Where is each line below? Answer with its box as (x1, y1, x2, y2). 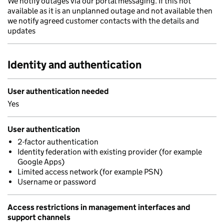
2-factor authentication (17, 137, 98, 146)
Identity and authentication (7, 58, 141, 71)
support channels (7, 212, 70, 222)
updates (7, 26, 35, 35)
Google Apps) (17, 157, 64, 166)
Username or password (17, 177, 96, 186)
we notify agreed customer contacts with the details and (7, 16, 199, 25)
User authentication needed (7, 86, 108, 96)
